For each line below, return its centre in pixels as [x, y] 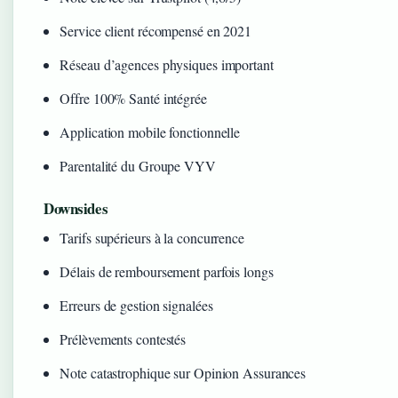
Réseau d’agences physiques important [167, 64]
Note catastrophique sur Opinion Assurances [183, 372]
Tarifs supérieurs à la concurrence [152, 237]
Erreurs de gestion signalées [136, 305]
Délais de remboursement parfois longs [167, 271]
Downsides [76, 208]
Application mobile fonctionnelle [150, 131]
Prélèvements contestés [123, 338]
